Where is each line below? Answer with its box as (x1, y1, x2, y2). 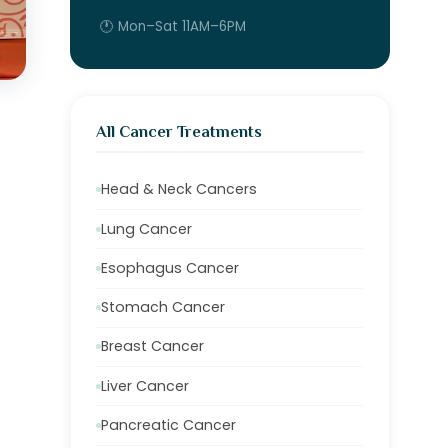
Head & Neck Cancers (101, 179, 258, 200)
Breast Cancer (101, 336, 205, 357)
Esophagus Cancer (101, 257, 240, 278)
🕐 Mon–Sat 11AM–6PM (99, 17, 246, 37)
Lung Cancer (101, 218, 193, 239)
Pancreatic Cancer (101, 415, 237, 436)
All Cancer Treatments (96, 122, 263, 142)
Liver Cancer (101, 375, 190, 396)
